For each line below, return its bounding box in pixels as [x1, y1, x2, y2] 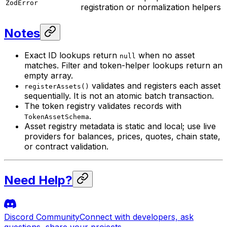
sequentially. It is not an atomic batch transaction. [24, 91, 214, 101]
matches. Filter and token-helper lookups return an [24, 60, 222, 71]
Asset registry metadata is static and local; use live [24, 121, 216, 132]
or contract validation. [24, 141, 108, 152]
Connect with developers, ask [80, 212, 194, 222]
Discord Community [4, 212, 80, 222]
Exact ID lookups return [24, 50, 120, 61]
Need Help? [4, 173, 72, 188]
